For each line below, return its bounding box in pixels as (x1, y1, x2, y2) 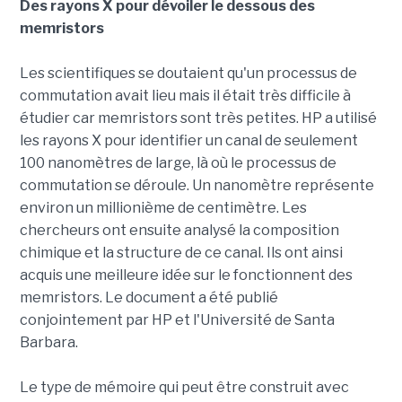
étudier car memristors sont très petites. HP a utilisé (19, 109, 377, 127)
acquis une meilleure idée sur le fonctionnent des (19, 267, 353, 284)
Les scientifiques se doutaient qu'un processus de (19, 65, 357, 82)
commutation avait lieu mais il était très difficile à (19, 87, 351, 104)
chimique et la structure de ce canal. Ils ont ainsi (19, 244, 343, 261)
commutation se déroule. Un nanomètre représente (19, 177, 374, 194)
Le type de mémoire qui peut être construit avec (19, 379, 349, 396)
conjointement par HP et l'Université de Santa (19, 311, 335, 328)
